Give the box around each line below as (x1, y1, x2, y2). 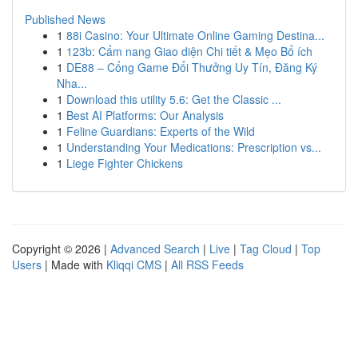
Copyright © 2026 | (12, 241, 110, 257)
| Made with (42, 257, 106, 272)
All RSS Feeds (171, 257, 244, 272)
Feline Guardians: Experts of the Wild (66, 123, 255, 139)
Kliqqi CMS (106, 257, 161, 272)
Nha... (57, 75, 87, 91)
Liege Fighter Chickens (66, 155, 183, 171)
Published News (25, 11, 105, 27)
